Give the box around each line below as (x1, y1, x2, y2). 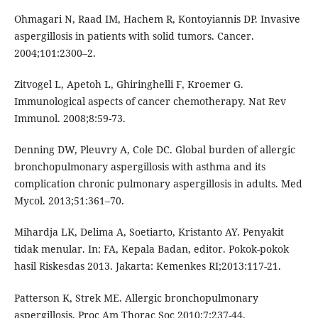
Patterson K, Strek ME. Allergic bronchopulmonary (13, 290, 258, 305)
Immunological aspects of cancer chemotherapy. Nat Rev (13, 94, 286, 109)
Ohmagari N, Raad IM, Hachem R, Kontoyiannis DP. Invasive (13, 12, 300, 26)
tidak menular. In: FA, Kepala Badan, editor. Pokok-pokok (13, 242, 289, 256)
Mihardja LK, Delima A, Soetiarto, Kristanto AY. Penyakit (13, 225, 284, 239)
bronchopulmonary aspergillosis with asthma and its (13, 160, 265, 174)
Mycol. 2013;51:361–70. (13, 194, 124, 208)
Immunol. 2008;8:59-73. (13, 111, 126, 126)
